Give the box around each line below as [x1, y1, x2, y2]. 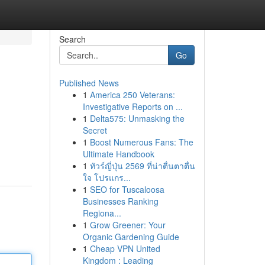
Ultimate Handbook [82, 148, 154, 160]
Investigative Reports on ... [82, 101, 183, 112]
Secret [82, 124, 107, 136]
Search [59, 33, 86, 45]
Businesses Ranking [82, 195, 159, 207]
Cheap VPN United [89, 243, 160, 254]
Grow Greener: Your [89, 219, 166, 231]
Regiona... [82, 207, 121, 219]
